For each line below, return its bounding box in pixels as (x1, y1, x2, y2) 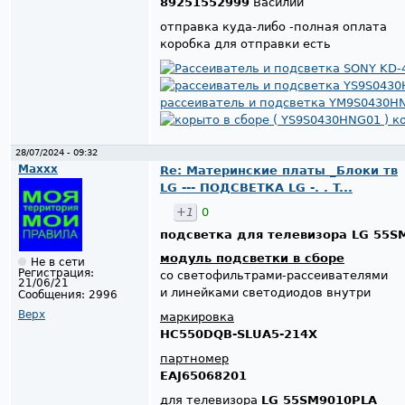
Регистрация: (18, 267, 94, 280)
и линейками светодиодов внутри (160, 286, 371, 300)
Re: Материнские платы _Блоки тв (160, 163, 398, 177)
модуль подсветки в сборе (160, 251, 344, 266)
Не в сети (31, 256, 85, 269)
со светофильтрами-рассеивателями (160, 268, 388, 283)
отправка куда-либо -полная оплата (160, 19, 387, 33)
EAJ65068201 (160, 368, 247, 382)
